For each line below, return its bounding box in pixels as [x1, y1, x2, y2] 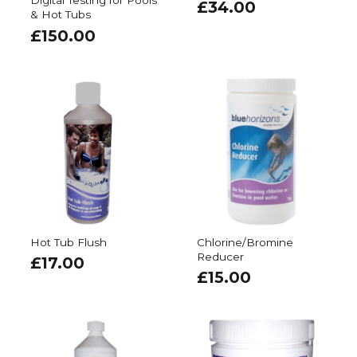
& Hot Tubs [29, 8, 91, 22]
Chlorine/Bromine [196, 235, 293, 249]
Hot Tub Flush [29, 235, 107, 249]
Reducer [196, 249, 244, 263]
